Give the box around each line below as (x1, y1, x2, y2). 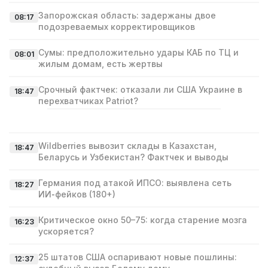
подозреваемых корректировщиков (38, 22, 195, 32)
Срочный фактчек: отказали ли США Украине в (38, 84, 242, 95)
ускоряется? (38, 226, 94, 236)
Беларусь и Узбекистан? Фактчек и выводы (38, 152, 229, 162)
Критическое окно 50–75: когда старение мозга (38, 215, 247, 225)
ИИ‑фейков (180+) (38, 189, 115, 199)
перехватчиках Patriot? (38, 96, 138, 106)
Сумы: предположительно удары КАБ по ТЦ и (38, 47, 239, 57)
